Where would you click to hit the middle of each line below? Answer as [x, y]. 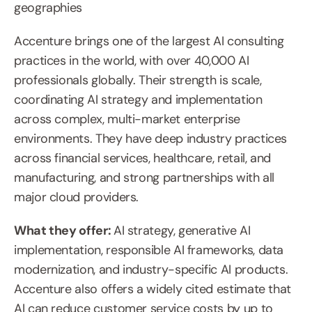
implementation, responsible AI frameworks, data [149, 250]
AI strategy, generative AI [182, 231]
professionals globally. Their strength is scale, [138, 80]
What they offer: [64, 231]
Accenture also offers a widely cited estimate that [153, 289]
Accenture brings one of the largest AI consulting [149, 41]
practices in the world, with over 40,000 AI [132, 61]
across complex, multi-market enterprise [127, 119]
